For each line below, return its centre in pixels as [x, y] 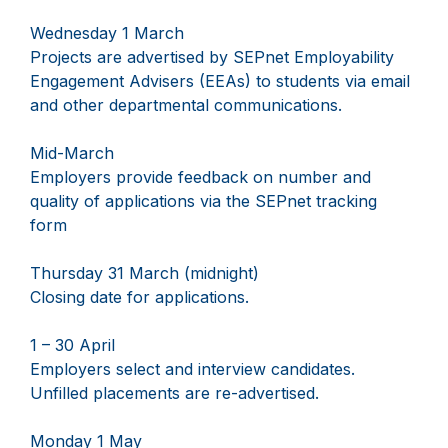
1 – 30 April [72, 345]
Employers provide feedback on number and [200, 177]
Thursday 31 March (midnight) [144, 273]
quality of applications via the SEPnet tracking [203, 201]
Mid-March [72, 153]
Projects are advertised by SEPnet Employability [212, 57]
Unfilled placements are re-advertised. [174, 393]
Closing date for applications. [139, 297]
